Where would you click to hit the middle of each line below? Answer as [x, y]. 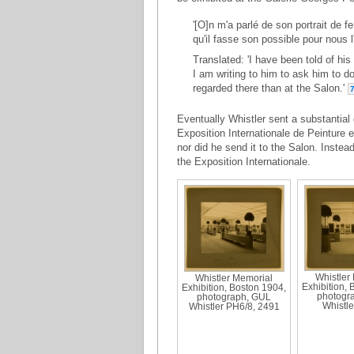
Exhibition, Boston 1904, [234, 288]
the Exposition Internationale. [244, 162]
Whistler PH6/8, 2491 [234, 307]
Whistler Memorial [234, 278]
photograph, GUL [234, 297]
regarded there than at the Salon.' [270, 88]
